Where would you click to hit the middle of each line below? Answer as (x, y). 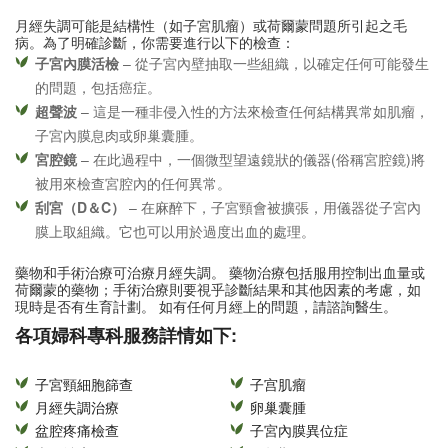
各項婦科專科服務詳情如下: (126, 334)
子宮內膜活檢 (77, 62)
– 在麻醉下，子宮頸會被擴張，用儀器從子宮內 (273, 206)
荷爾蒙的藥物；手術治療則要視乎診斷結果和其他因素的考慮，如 (218, 288)
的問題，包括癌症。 (98, 86)
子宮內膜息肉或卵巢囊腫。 (119, 134)
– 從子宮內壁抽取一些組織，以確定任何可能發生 (274, 62)
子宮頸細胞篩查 (84, 385)
